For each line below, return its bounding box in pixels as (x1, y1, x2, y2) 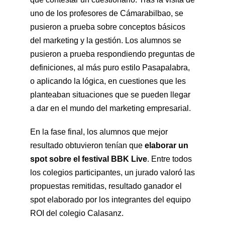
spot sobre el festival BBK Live (30, 155, 147, 163)
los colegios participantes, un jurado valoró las (30, 168, 195, 177)
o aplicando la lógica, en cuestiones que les (30, 77, 186, 85)
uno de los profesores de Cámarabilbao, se (30, 9, 183, 18)
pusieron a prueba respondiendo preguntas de (30, 50, 195, 58)
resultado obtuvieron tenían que (30, 141, 145, 150)
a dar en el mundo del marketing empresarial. (30, 104, 191, 113)
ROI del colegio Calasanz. (30, 209, 124, 217)
